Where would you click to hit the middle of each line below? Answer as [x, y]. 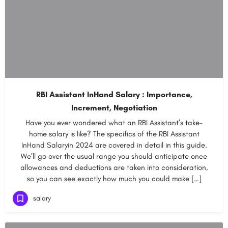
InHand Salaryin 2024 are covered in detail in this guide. [114, 145]
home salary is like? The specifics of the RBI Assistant [114, 134]
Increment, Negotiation [114, 108]
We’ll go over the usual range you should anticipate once [114, 156]
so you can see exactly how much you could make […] [114, 179]
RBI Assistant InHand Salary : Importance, [114, 94]
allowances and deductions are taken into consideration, [114, 167]
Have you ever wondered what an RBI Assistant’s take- [114, 123]
